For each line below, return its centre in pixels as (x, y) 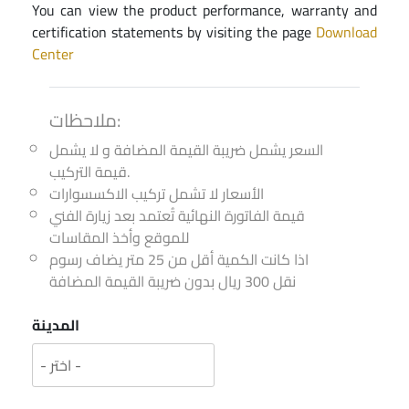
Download (346, 32)
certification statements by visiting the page (174, 32)
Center (53, 54)
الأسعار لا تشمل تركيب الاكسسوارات (156, 194)
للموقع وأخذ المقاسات (119, 238)
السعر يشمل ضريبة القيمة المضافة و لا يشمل (186, 150)
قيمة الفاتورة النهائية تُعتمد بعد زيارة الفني (177, 216)
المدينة (56, 325)
